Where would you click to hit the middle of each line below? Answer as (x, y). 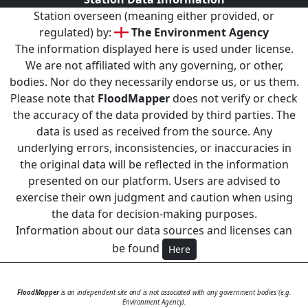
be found (137, 248)
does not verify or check (234, 98)
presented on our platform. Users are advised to (154, 180)
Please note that (54, 98)
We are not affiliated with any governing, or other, (154, 65)
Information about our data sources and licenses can (154, 230)
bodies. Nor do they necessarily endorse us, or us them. (154, 81)
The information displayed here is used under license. (154, 48)
